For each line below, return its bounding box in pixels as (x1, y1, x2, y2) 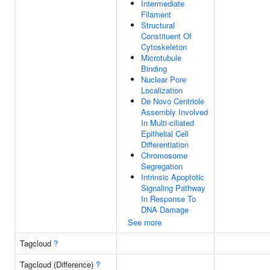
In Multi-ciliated (141, 117, 194, 128)
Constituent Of (141, 30, 192, 42)
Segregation (141, 160, 183, 172)
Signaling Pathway (141, 182, 206, 193)
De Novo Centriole (141, 95, 204, 107)
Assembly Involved (141, 106, 208, 118)
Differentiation (141, 139, 189, 150)
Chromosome (141, 149, 187, 161)
